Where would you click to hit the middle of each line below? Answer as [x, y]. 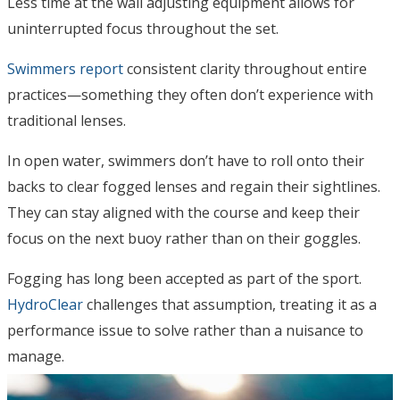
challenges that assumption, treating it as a [230, 304]
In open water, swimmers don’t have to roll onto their [186, 160]
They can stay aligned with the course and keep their [183, 212]
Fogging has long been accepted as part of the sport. [184, 278]
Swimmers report [65, 68]
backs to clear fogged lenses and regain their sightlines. [194, 186]
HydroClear [45, 304]
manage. [36, 356]
